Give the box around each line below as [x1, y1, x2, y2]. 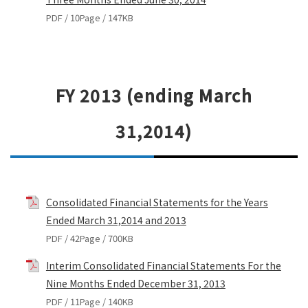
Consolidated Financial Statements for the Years [45, 195, 268, 210]
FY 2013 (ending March [55, 83, 253, 108]
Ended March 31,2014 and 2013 [45, 213, 186, 228]
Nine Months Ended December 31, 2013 [45, 276, 225, 291]
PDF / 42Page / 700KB [45, 232, 133, 245]
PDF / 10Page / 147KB [45, 11, 133, 25]
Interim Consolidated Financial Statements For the [45, 258, 281, 273]
